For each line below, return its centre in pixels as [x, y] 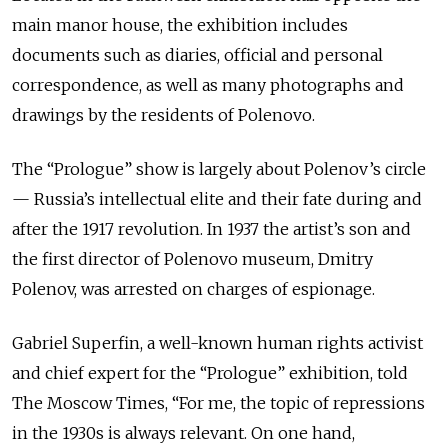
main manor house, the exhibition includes [180, 24]
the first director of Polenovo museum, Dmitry [192, 258]
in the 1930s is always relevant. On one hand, [183, 432]
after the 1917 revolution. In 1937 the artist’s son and [211, 228]
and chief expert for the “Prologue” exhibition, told [210, 372]
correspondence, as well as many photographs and [208, 84]
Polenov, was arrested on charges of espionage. [195, 288]
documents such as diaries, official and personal [197, 54]
